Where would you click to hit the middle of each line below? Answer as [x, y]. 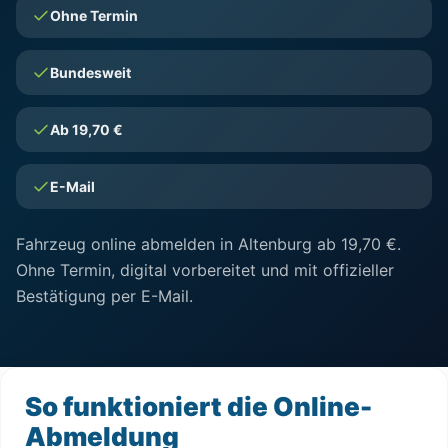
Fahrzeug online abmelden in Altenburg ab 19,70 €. [208, 244]
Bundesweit [90, 72]
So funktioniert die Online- [198, 406]
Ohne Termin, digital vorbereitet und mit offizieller [205, 270]
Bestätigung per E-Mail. [104, 296]
